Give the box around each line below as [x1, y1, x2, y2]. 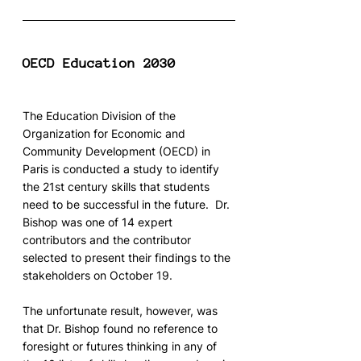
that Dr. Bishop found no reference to [23, 322, 221, 336]
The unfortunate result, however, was [23, 304, 221, 318]
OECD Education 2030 [23, 56, 176, 72]
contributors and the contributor [23, 233, 194, 247]
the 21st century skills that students [23, 180, 213, 194]
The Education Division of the [23, 109, 179, 123]
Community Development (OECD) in [23, 144, 214, 159]
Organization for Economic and [23, 127, 189, 141]
